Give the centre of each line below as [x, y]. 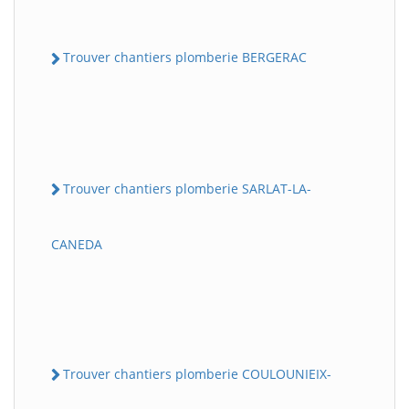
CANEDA [77, 244]
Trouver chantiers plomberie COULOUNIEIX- [197, 373]
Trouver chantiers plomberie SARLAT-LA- [187, 188]
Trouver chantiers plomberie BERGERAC [185, 58]
